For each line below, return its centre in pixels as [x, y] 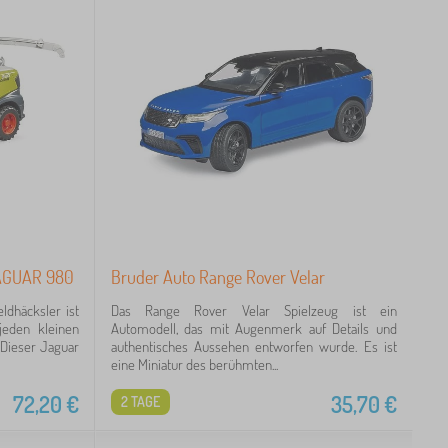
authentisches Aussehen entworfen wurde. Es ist [253, 346]
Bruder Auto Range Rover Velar [217, 277]
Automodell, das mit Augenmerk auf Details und [253, 328]
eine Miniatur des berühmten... [194, 364]
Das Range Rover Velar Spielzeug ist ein [253, 310]
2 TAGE [140, 401]
